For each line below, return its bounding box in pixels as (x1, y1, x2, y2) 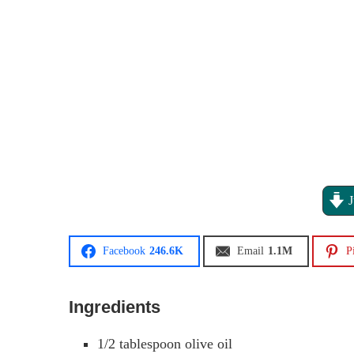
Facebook (102, 244, 145, 257)
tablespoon (119, 335, 181, 352)
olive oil (185, 335, 232, 352)
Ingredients (69, 296, 160, 317)
